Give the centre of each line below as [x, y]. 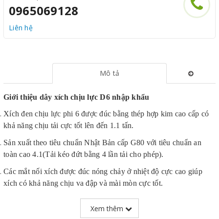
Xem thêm [108, 208]
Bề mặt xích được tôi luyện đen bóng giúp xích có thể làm [96, 200]
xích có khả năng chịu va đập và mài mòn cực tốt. [83, 183]
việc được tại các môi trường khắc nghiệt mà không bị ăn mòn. [104, 212]
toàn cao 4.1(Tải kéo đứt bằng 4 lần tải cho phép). [84, 154]
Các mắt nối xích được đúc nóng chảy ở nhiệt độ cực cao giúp [103, 171]
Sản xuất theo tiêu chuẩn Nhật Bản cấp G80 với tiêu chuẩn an [102, 142]
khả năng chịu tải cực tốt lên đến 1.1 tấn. [69, 125]
